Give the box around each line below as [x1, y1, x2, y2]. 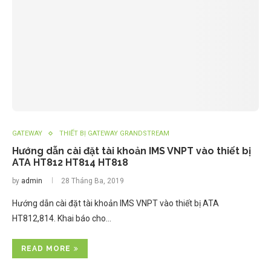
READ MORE [21, 244, 71, 253]
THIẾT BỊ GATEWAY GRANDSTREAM [59, 129, 169, 138]
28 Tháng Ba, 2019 [61, 177, 124, 186]
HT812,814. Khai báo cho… [12, 214, 111, 224]
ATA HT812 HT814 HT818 [12, 157, 128, 169]
